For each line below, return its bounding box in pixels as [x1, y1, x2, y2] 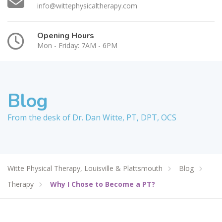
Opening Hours [37, 30, 94, 41]
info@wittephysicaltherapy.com [37, 1, 137, 10]
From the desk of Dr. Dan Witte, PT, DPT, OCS [7, 112, 176, 123]
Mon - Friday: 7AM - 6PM [37, 41, 117, 50]
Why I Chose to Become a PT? [50, 179, 155, 189]
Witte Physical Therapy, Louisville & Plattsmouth [7, 163, 163, 173]
